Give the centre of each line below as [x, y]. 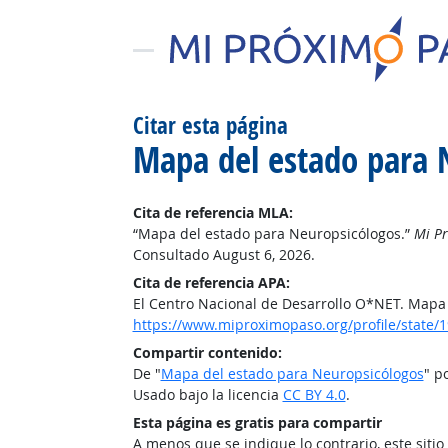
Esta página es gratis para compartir [257, 422]
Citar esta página [210, 125]
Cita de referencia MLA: [212, 212]
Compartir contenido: [207, 352]
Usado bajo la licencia [207, 394]
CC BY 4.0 [314, 394]
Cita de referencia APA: [211, 282]
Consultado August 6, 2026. [223, 254]
